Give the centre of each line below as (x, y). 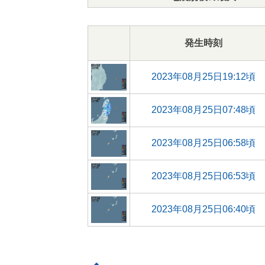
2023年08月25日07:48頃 (203, 110)
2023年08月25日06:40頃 (203, 209)
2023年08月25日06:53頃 (203, 176)
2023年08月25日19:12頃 (203, 77)
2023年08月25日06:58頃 (203, 143)
